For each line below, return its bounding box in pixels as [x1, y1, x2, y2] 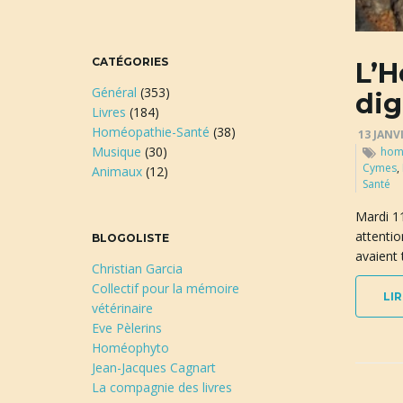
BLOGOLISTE [92, 231, 169, 246]
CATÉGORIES [92, 55, 168, 69]
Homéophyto [92, 339, 169, 357]
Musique [92, 143, 141, 161]
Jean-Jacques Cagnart [92, 359, 216, 377]
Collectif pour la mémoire [92, 280, 239, 298]
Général [92, 84, 137, 102]
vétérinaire [92, 300, 153, 318]
